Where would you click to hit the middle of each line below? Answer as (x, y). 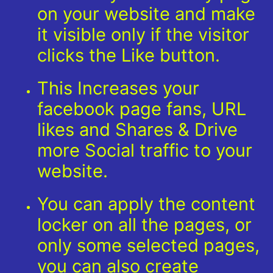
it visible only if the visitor (143, 34)
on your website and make (146, 13)
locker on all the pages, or (144, 224)
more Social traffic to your (145, 150)
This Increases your (118, 88)
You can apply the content (146, 204)
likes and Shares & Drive (137, 129)
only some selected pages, (148, 245)
